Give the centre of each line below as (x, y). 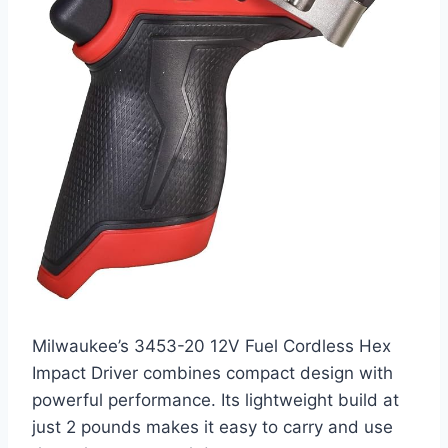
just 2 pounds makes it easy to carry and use (212, 427)
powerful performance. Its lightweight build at (215, 400)
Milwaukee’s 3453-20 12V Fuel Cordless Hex (211, 346)
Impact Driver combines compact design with (212, 373)
